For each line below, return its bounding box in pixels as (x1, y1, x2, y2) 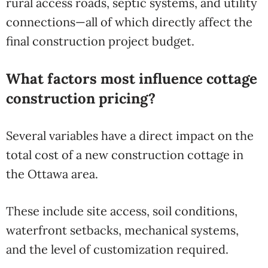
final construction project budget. (6, 33, 194, 48)
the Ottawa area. (6, 166, 98, 181)
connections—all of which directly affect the (6, 14, 252, 29)
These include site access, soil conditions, (6, 203, 237, 218)
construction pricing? (6, 89, 156, 108)
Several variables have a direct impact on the (6, 128, 254, 143)
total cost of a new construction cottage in (6, 147, 243, 162)
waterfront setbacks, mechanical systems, (6, 223, 239, 237)
